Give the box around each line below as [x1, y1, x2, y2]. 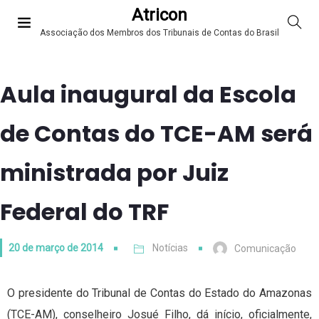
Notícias [152, 242, 188, 253]
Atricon [132, 5, 187, 26]
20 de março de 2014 [9, 242, 103, 253]
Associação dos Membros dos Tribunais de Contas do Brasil [40, 28, 279, 38]
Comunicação [234, 243, 296, 255]
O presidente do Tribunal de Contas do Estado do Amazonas [7, 286, 312, 300]
